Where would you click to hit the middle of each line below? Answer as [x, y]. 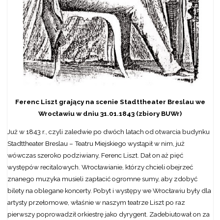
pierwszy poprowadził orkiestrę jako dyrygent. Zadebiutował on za [108, 214]
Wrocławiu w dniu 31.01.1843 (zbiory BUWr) [110, 113]
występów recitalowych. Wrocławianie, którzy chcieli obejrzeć [100, 167]
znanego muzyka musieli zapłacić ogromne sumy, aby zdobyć [102, 179]
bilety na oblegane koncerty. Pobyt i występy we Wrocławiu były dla [109, 191]
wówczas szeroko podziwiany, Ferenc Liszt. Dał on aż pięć [95, 155]
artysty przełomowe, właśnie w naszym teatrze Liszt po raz [96, 203]
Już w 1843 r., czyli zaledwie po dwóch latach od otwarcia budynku [108, 132]
